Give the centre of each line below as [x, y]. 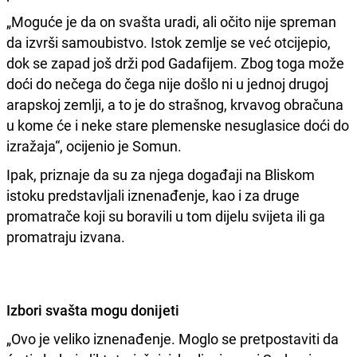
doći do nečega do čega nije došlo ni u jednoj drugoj [167, 83]
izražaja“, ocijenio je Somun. [94, 145]
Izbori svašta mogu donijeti [93, 310]
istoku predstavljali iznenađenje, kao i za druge [153, 195]
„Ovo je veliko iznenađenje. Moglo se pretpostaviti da [173, 338]
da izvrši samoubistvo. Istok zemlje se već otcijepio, [169, 42]
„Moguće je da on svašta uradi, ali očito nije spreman [171, 21]
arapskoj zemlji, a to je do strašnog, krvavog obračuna [175, 104]
